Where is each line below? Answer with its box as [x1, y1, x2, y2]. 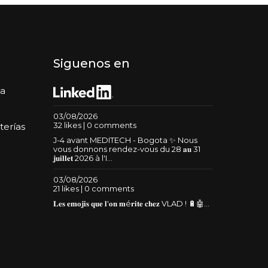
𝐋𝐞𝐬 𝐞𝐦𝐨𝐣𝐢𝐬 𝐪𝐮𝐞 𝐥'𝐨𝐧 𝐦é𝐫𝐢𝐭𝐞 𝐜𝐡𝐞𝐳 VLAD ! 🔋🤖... [53, 199, 209, 209]
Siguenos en [53, 56, 130, 71]
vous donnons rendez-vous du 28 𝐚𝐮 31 [53, 144, 200, 154]
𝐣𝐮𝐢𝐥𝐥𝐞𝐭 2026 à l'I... [53, 153, 112, 163]
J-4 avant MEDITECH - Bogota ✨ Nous [53, 135, 197, 145]
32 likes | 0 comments [53, 120, 136, 130]
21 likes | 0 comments [53, 184, 134, 194]
